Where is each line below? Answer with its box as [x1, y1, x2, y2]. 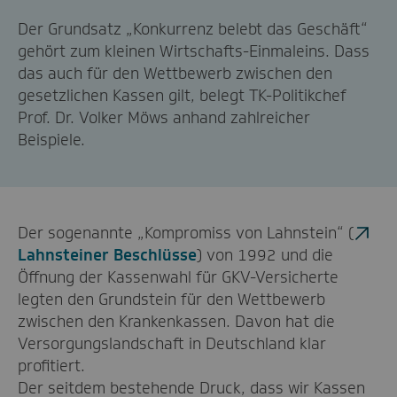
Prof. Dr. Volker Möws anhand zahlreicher [18, 106, 310, 128]
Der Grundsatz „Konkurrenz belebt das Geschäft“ [18, 18, 368, 40]
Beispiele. [18, 128, 85, 151]
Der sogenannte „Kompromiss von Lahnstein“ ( [18, 222, 354, 244]
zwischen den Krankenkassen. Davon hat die [18, 310, 335, 332]
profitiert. [18, 354, 85, 377]
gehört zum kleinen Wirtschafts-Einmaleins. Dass [18, 40, 370, 62]
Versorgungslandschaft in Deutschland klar [18, 332, 326, 354]
